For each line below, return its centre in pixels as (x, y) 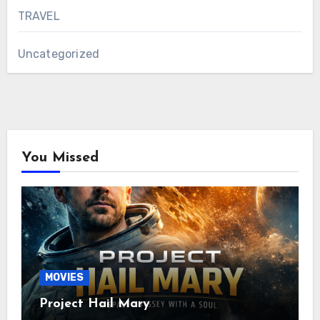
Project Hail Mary (94, 304)
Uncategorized (59, 54)
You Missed (60, 158)
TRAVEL (39, 16)
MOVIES (64, 278)
